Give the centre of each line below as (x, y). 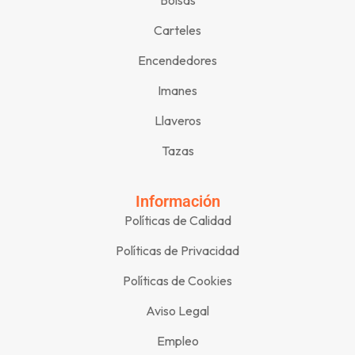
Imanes (177, 90)
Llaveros (177, 120)
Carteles (177, 30)
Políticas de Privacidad (177, 250)
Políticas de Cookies (177, 280)
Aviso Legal (177, 310)
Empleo (177, 340)
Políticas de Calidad (177, 220)
